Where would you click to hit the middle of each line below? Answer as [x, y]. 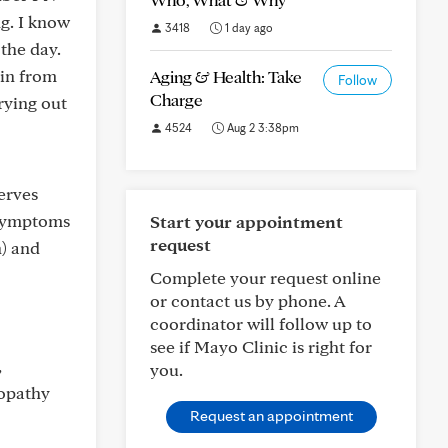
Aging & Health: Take [226, 76]
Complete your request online [265, 277]
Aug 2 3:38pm [261, 127]
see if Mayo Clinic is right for [261, 346]
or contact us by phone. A [247, 300]
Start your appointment [246, 221]
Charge [176, 99]
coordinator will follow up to [261, 323]
